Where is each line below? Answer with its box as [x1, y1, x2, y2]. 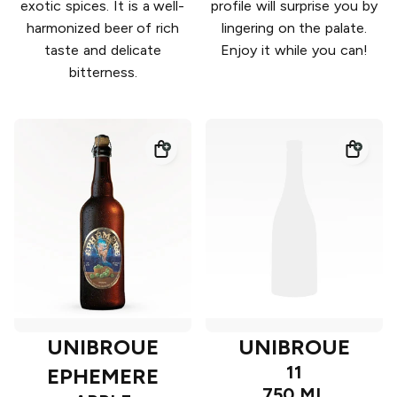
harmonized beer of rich [26, 19, 180, 37]
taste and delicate [44, 42, 161, 59]
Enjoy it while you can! [221, 42, 368, 59]
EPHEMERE [47, 363, 159, 390]
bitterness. [68, 64, 137, 82]
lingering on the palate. [221, 19, 368, 37]
